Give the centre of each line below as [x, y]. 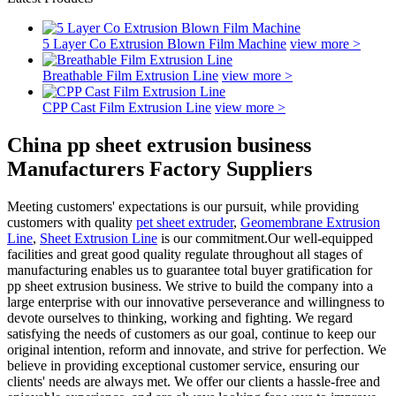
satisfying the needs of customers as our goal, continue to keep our [191, 333]
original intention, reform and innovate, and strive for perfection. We [197, 349]
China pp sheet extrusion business [159, 145]
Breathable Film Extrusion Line [130, 76]
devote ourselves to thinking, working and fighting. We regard [180, 317]
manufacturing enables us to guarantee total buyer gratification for [190, 270]
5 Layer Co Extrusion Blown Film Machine [164, 44]
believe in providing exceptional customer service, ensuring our [183, 365]
